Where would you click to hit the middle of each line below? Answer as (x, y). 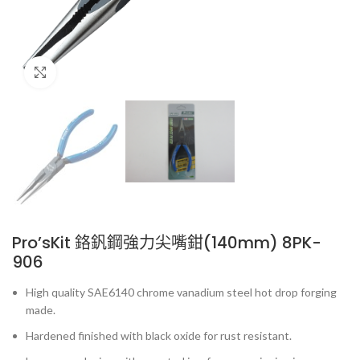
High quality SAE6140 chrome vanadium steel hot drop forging (181, 292)
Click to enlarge (96, 72)
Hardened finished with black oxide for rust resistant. (159, 336)
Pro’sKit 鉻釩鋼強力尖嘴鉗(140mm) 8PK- (167, 243)
